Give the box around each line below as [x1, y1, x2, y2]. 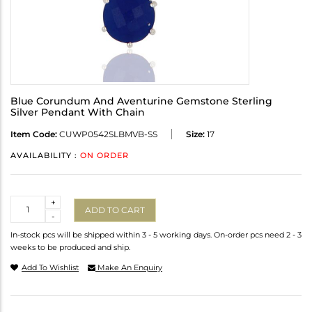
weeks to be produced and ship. [10, 242, 130, 253]
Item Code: [10, 129, 57, 140]
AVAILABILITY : [10, 150, 80, 161]
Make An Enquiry [95, 263, 162, 273]
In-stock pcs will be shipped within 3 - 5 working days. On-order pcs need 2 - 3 [10, 230, 302, 240]
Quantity [10, 196, 47, 208]
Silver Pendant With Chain [10, 106, 145, 119]
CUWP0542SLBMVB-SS [57, 129, 157, 140]
